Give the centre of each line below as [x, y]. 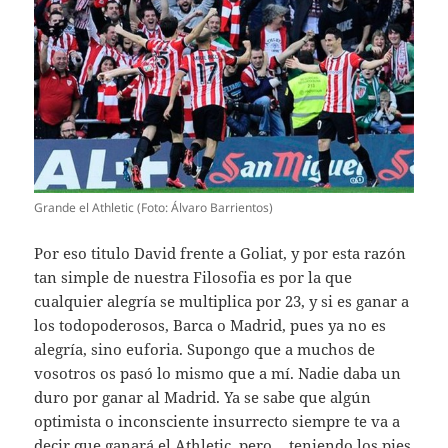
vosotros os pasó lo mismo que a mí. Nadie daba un [218, 372]
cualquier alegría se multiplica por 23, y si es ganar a [222, 300]
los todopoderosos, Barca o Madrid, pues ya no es [210, 324]
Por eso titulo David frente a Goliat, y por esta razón [220, 252]
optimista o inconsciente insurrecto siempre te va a [217, 420]
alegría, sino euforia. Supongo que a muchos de [205, 348]
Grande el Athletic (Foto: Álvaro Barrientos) [154, 207]
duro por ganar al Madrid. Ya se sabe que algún [203, 396]
